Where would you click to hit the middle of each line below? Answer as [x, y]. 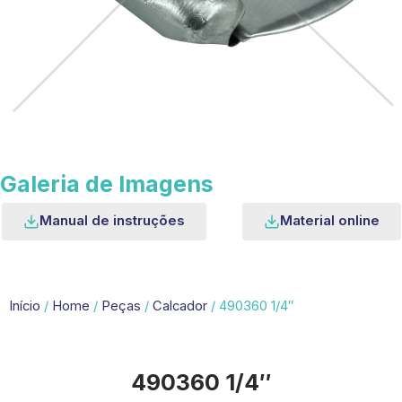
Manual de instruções [112, 221]
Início [25, 306]
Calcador [180, 306]
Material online [329, 221]
